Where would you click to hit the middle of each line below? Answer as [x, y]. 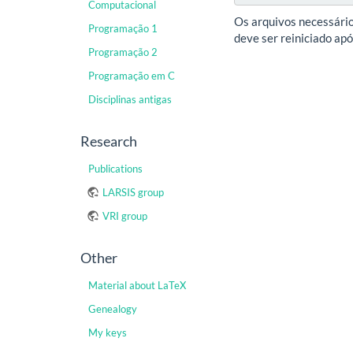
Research [109, 141]
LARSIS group [133, 192]
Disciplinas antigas [130, 99]
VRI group [125, 216]
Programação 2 [123, 52]
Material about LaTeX [137, 285]
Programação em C [132, 76]
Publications [115, 169]
